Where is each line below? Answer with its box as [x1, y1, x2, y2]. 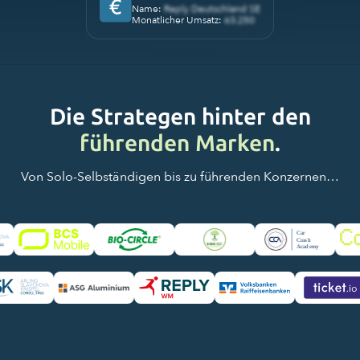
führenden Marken [80, 129, 275, 157]
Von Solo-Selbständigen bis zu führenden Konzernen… [21, 167, 339, 186]
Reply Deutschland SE [164, 2, 260, 15]
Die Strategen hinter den [49, 103, 311, 130]
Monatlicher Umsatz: [132, 13, 224, 27]
